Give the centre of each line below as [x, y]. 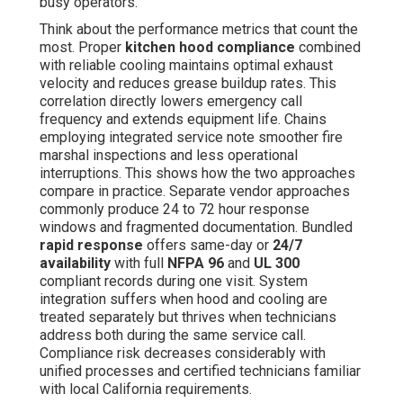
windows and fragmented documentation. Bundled [196, 228]
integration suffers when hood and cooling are [184, 300]
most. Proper [82, 48]
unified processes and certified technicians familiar [200, 372]
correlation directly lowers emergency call [171, 102]
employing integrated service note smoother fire [191, 138]
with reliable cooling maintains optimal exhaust [186, 66]
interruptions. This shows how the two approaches [197, 174]
